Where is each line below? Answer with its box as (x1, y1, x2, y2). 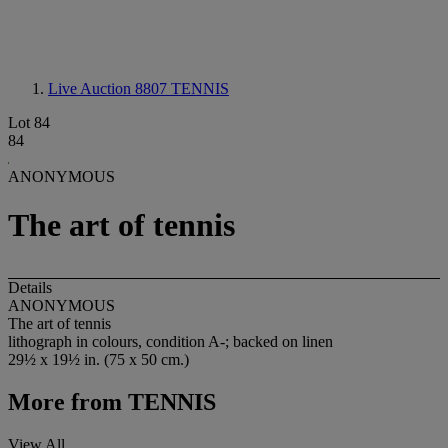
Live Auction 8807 (48, 80, 171, 97)
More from (8, 388, 122, 415)
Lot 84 (8, 114, 50, 131)
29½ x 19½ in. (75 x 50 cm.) (8, 350, 189, 368)
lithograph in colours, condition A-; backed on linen (8, 332, 333, 350)
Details (8, 278, 52, 296)
